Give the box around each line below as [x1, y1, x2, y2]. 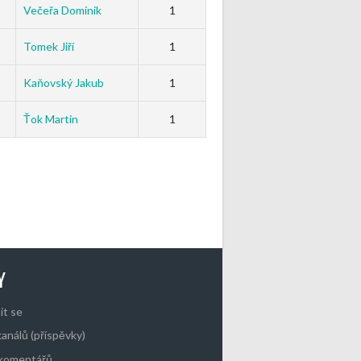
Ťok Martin [23, 111, 78, 126]
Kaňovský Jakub [23, 75, 104, 89]
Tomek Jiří [23, 39, 74, 53]
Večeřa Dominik [23, 2, 102, 17]
